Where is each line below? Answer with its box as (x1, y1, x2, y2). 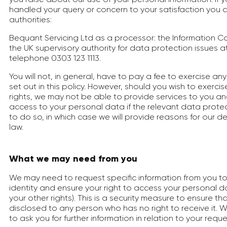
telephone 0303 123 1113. (9, 53, 101, 63)
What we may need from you (9, 153, 137, 164)
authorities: (9, 15, 52, 24)
